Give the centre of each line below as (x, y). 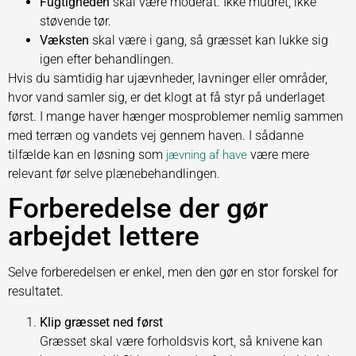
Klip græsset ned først (101, 322)
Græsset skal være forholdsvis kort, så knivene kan (181, 341)
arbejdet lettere (104, 237)
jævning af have (207, 155)
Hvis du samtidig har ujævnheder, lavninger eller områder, (168, 78)
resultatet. (36, 292)
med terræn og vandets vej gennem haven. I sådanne (156, 135)
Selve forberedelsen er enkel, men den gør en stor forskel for (173, 273)
